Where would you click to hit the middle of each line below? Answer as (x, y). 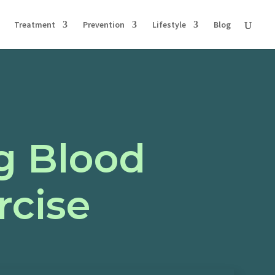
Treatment (35, 25)
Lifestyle (169, 25)
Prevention (104, 25)
